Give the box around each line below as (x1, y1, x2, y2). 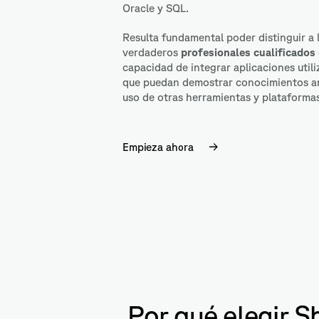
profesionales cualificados (181, 46, 315, 58)
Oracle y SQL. (122, 2, 189, 14)
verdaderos (122, 46, 178, 58)
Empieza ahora (122, 140, 194, 153)
